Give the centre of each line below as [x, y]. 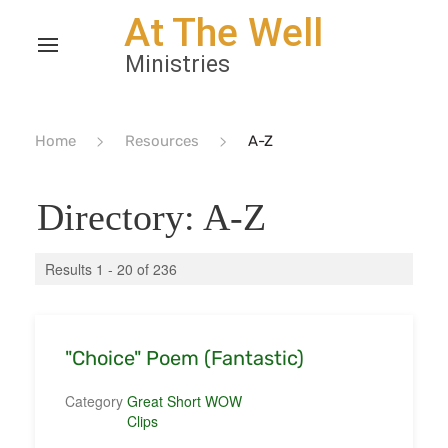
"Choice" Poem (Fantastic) [184, 358]
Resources [162, 141]
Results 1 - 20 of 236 [111, 269]
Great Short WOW [185, 401]
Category [94, 401]
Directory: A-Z [156, 217]
